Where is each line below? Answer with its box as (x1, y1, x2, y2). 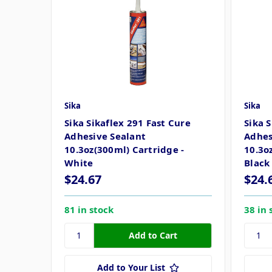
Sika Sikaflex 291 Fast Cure (64, 116, 191, 129)
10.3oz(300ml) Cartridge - (64, 143, 185, 155)
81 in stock (64, 203, 114, 216)
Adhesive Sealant (64, 129, 146, 142)
